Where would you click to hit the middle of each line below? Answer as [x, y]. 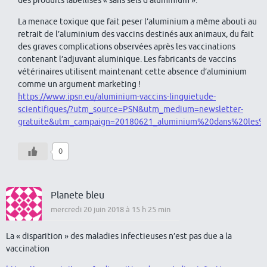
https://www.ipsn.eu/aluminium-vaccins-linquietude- [117, 96]
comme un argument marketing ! [79, 84]
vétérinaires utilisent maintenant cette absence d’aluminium [132, 71]
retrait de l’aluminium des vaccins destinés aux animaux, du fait [136, 34]
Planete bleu [77, 195]
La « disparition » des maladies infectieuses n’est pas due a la [119, 236]
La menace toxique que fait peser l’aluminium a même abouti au [137, 21]
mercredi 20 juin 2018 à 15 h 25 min [111, 209]
